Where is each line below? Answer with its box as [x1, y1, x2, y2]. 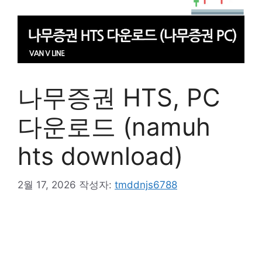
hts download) [18, 141, 183, 171]
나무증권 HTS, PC [18, 82, 220, 113]
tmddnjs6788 [115, 178, 177, 191]
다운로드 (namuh [18, 112, 211, 142]
